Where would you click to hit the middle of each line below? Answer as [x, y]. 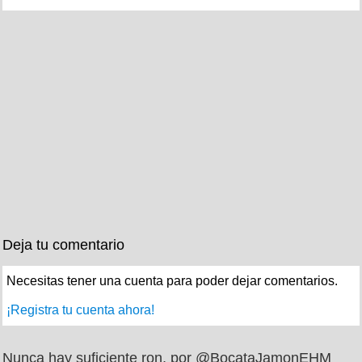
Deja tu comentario [63, 245]
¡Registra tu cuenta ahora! [80, 310]
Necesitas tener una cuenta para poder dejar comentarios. [172, 281]
